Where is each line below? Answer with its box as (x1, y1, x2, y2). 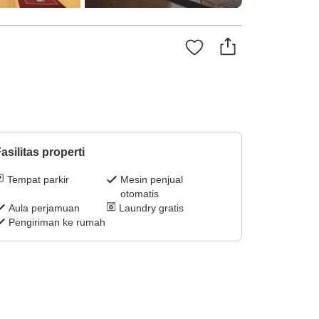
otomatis (120, 188, 159, 200)
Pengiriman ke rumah (8, 216, 105, 229)
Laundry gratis (119, 202, 184, 214)
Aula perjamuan (8, 202, 80, 214)
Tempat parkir (6, 174, 69, 186)
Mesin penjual (120, 174, 184, 186)
